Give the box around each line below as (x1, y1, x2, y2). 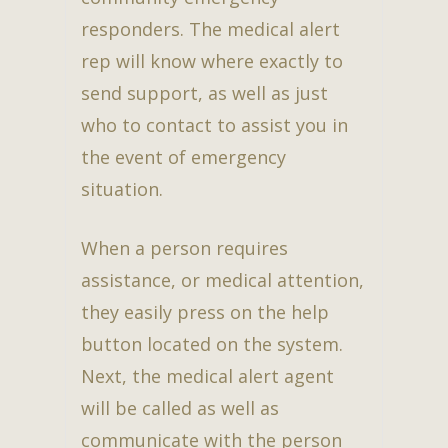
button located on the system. (81, 331, 343, 356)
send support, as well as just (81, 80, 328, 105)
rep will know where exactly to (81, 48, 343, 73)
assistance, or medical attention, (81, 267, 364, 292)
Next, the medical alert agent (81, 363, 334, 388)
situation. (81, 176, 163, 201)
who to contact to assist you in (81, 112, 348, 137)
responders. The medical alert (81, 16, 340, 41)
